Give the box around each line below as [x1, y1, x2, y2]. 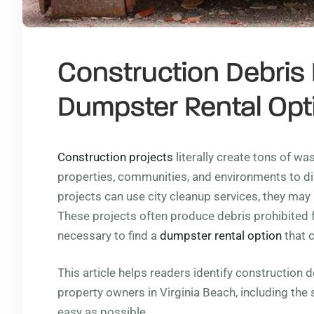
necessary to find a [57, 228, 160, 243]
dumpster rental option [160, 228, 282, 243]
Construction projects [57, 150, 173, 164]
